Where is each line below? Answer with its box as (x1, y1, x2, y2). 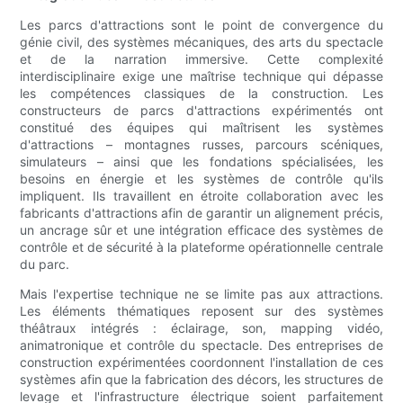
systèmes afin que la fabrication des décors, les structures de (20, 372, 383, 388)
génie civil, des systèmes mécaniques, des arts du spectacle (20, 34, 383, 50)
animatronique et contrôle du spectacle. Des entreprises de (20, 337, 383, 354)
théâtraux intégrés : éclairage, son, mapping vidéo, (20, 320, 383, 336)
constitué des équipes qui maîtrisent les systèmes (20, 120, 383, 136)
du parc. (20, 256, 70, 273)
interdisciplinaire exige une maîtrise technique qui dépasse (20, 68, 383, 85)
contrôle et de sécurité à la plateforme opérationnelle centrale (20, 239, 383, 255)
